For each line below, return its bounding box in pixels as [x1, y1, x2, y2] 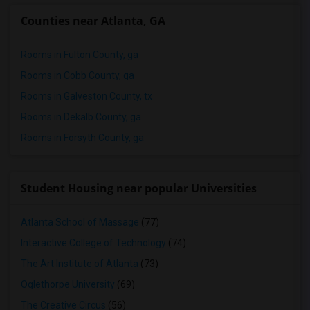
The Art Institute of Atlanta [21, 258, 138, 269]
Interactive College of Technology [21, 237, 166, 248]
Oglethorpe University [21, 279, 115, 290]
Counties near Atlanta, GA [21, 13, 165, 28]
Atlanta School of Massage [21, 217, 139, 228]
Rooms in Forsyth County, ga [21, 132, 144, 143]
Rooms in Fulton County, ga [21, 49, 138, 60]
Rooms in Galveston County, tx [21, 91, 152, 102]
